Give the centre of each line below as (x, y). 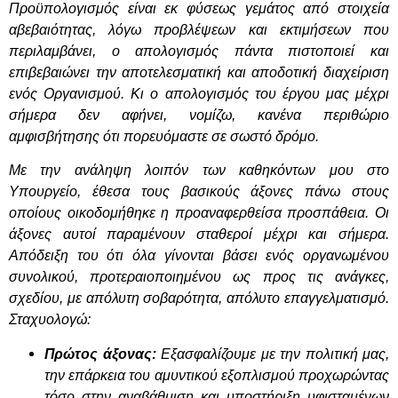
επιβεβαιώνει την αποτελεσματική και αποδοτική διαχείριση (199, 73)
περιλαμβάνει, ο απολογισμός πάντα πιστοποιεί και (199, 52)
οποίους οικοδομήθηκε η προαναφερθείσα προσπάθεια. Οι (199, 213)
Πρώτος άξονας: (100, 354)
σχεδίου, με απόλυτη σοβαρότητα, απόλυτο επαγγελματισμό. (199, 298)
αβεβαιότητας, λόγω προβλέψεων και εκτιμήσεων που (199, 30)
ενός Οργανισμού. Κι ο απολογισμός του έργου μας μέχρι (199, 94)
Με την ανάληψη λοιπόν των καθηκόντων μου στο (199, 171)
